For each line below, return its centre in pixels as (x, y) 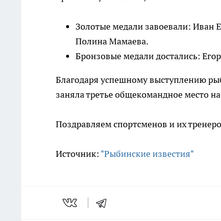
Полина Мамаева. (112, 41)
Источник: (78, 154)
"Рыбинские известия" (147, 154)
